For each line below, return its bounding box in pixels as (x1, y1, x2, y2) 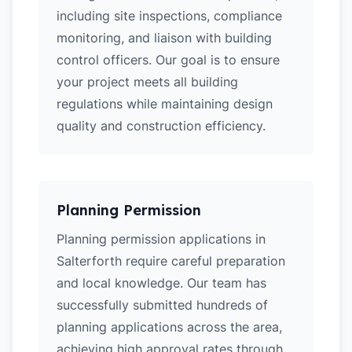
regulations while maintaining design (57, 96, 273, 112)
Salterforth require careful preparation (57, 253, 285, 269)
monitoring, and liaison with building (57, 30, 272, 46)
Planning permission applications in (57, 231, 266, 247)
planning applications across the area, (57, 319, 282, 335)
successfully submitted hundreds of (57, 297, 268, 313)
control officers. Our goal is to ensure (57, 52, 280, 68)
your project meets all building (57, 74, 238, 90)
